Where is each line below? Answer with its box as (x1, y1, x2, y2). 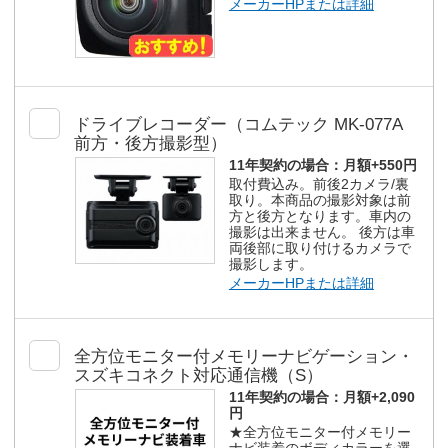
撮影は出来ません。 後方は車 (228, 224, 415, 241)
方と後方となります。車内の (228, 208, 411, 225)
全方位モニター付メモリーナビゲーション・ (74, 347, 415, 367)
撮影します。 (228, 256, 313, 273)
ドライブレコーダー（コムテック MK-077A (74, 115, 403, 135)
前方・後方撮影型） (74, 134, 228, 154)
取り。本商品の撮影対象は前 (228, 192, 411, 209)
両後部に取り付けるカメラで (228, 240, 411, 257)
